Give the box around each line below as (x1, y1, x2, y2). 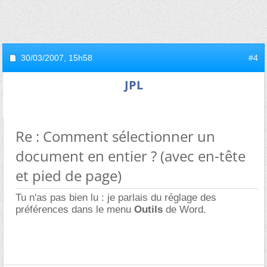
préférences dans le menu (15, 204, 134, 215)
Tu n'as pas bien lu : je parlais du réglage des (15, 192, 216, 203)
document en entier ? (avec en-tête (15, 146, 246, 166)
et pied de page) (15, 166, 122, 185)
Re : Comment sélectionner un (15, 126, 215, 146)
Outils (134, 204, 166, 215)
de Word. (166, 204, 206, 215)
